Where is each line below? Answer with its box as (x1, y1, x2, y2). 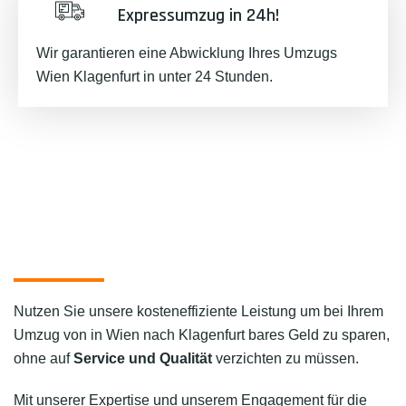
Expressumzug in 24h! (117, 4, 279, 27)
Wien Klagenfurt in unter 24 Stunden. (36, 69, 273, 84)
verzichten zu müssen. (212, 351, 359, 366)
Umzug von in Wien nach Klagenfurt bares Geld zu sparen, (14, 327, 390, 343)
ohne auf (14, 351, 73, 366)
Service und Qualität (73, 351, 212, 366)
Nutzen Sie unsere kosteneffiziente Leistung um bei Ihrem (14, 304, 383, 319)
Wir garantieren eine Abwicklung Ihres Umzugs (36, 45, 337, 61)
